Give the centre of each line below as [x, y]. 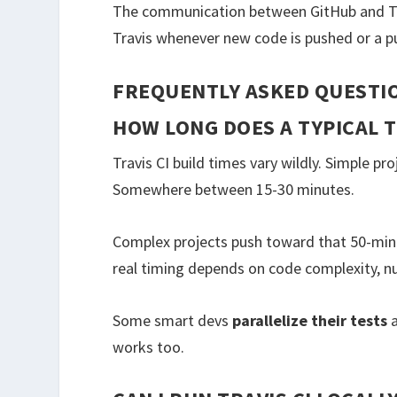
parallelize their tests [310, 320]
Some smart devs [173, 320]
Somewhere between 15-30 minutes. [234, 190]
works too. [149, 346]
